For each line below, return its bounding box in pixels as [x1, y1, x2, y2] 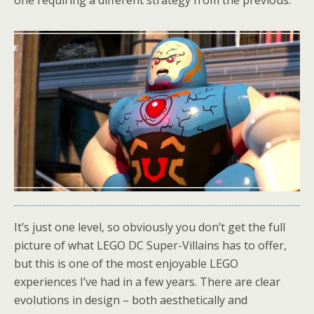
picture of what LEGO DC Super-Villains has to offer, [14, 238, 287, 254]
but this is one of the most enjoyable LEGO [14, 256, 238, 272]
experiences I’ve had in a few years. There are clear [14, 274, 280, 290]
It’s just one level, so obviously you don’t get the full [14, 219, 285, 235]
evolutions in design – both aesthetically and [14, 292, 247, 308]
